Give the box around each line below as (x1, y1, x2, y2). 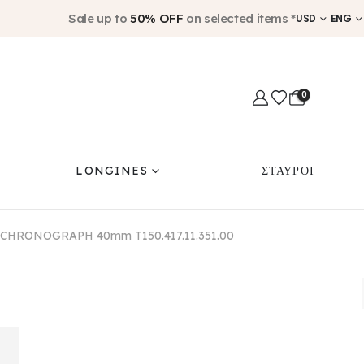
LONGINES (76, 163, 148, 179)
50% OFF (130, 11, 184, 26)
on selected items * (183, 11, 296, 26)
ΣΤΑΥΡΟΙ (261, 163, 315, 179)
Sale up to (68, 11, 130, 26)
